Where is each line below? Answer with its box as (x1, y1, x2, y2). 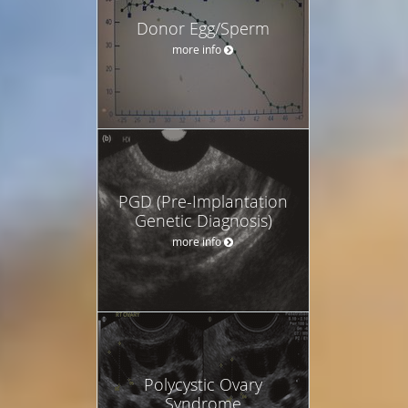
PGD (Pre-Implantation (118, 189, 288, 212)
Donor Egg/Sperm (137, 16, 270, 39)
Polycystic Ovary (144, 372, 262, 395)
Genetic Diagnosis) (134, 209, 272, 231)
